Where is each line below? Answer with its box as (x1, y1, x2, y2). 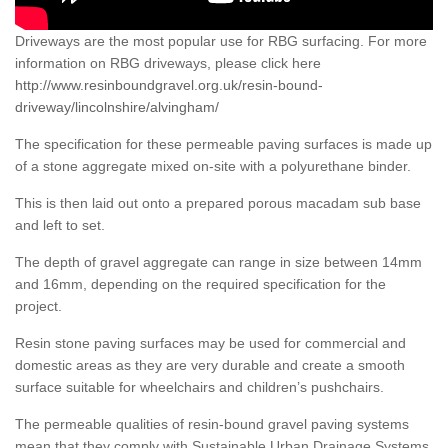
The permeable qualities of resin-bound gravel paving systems (15, 416, 409, 433)
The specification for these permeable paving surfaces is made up (15, 136, 432, 153)
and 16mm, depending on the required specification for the (15, 276, 386, 293)
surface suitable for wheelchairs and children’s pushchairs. (15, 379, 384, 396)
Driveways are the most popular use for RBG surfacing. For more (15, 33, 427, 50)
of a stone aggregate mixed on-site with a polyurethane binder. (15, 158, 411, 175)
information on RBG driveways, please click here (15, 55, 321, 72)
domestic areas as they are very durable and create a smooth (15, 357, 405, 374)
